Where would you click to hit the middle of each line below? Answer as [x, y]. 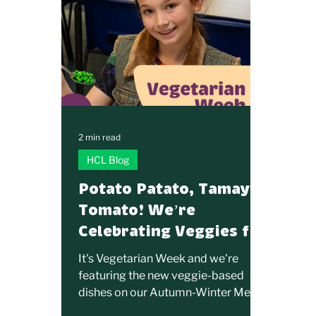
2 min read [99, 138]
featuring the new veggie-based [161, 275]
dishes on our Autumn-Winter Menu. [172, 292]
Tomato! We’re [136, 210]
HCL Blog [108, 159]
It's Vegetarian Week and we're [158, 258]
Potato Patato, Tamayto [172, 189]
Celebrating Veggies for [172, 231]
